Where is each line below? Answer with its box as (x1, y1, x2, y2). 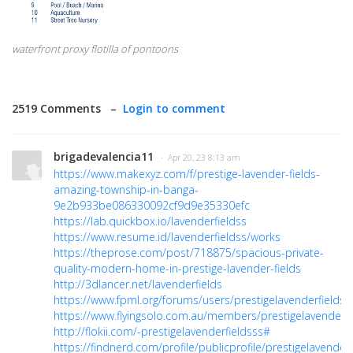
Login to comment (123, 101, 225, 117)
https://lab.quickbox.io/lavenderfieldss (54, 214, 247, 229)
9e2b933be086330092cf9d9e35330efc (54, 198, 250, 214)
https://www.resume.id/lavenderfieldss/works (54, 229, 281, 245)
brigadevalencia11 (54, 149, 154, 165)
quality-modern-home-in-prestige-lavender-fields (54, 261, 301, 277)
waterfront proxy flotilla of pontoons (12, 42, 178, 57)
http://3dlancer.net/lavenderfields (54, 277, 222, 292)
